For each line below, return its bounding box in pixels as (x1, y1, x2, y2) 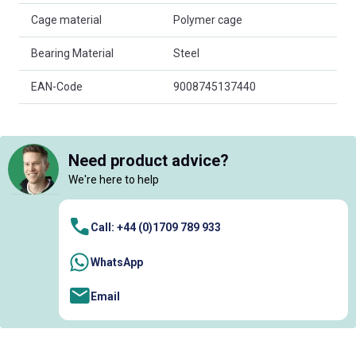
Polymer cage (173, 13, 242, 26)
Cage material (31, 13, 102, 26)
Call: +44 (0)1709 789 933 (91, 221, 221, 234)
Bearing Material (31, 46, 114, 60)
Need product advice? (68, 151, 229, 171)
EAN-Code (31, 79, 83, 93)
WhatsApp (91, 255, 143, 269)
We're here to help (68, 173, 159, 187)
